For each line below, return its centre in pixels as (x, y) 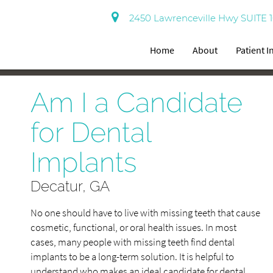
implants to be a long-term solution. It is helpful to (132, 257)
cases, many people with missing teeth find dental (133, 242)
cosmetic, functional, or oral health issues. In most (133, 227)
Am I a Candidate (136, 103)
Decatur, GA (70, 186)
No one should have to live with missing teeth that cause (145, 213)
